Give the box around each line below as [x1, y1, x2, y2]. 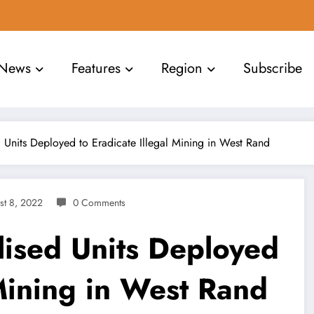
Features [71, 58, 121, 79]
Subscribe [243, 58, 303, 79]
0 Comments [73, 195, 125, 210]
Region [161, 58, 203, 79]
